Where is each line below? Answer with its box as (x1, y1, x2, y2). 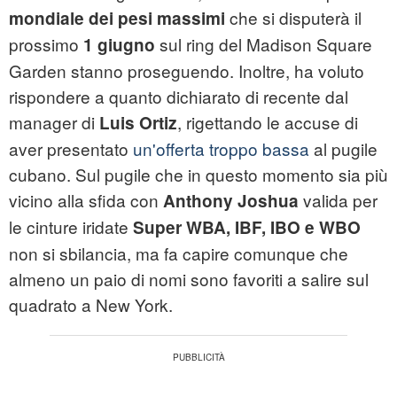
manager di (9, 110, 99, 135)
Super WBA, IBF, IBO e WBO (133, 215, 361, 240)
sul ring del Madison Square (155, 32, 372, 57)
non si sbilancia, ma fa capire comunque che (9, 241, 348, 266)
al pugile (309, 136, 378, 161)
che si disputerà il (225, 5, 362, 30)
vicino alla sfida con (9, 188, 163, 213)
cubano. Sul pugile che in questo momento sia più (9, 162, 388, 187)
